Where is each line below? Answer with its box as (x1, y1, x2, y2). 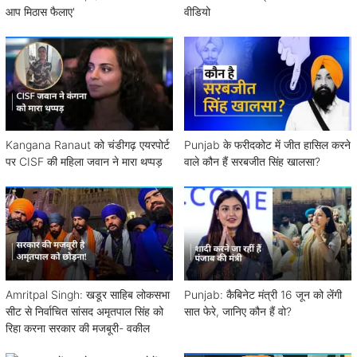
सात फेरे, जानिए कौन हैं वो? (184, 304, 292, 318)
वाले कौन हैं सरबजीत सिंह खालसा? (287, 154, 320, 168)
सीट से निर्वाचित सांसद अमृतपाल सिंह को (6, 304, 163, 318)
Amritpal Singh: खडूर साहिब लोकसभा (6, 287, 170, 301)
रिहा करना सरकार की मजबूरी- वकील (6, 320, 150, 335)
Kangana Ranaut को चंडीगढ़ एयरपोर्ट (6, 137, 170, 151)
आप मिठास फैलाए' (6, 4, 75, 18)
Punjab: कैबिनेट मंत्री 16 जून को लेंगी (184, 287, 342, 301)
